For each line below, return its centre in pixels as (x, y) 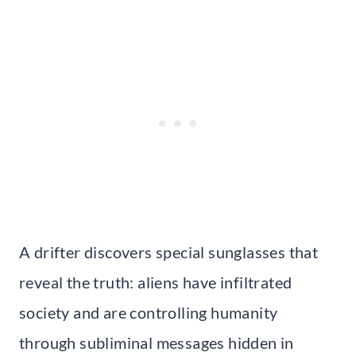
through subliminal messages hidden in (157, 342)
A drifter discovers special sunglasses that (169, 252)
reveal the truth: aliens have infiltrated (156, 282)
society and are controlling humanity (149, 312)
